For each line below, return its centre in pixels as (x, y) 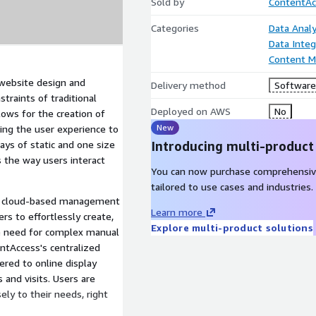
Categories (175, 28)
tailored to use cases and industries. (232, 187)
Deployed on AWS (191, 111)
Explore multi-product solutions (232, 227)
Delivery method (188, 85)
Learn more (177, 212)
